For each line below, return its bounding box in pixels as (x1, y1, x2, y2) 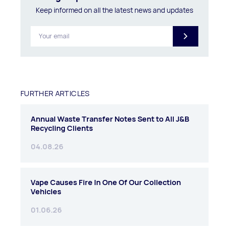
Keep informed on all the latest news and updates (36, 5, 193, 15)
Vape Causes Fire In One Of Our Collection (31, 177, 181, 187)
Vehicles (31, 186, 61, 196)
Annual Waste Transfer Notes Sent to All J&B (31, 113, 189, 124)
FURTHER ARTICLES (20, 88, 90, 98)
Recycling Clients (31, 123, 93, 133)
